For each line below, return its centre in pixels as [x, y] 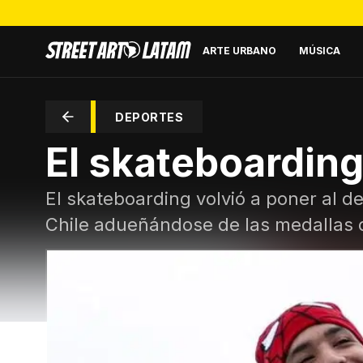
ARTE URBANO [239, 50]
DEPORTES [149, 117]
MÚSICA [320, 50]
